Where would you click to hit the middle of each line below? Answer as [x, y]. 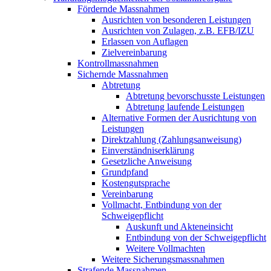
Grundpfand [125, 172]
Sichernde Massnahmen [123, 74]
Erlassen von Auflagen [145, 41]
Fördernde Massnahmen [123, 8]
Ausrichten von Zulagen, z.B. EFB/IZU [178, 30]
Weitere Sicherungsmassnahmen [163, 259]
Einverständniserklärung [148, 150]
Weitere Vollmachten [165, 248]
